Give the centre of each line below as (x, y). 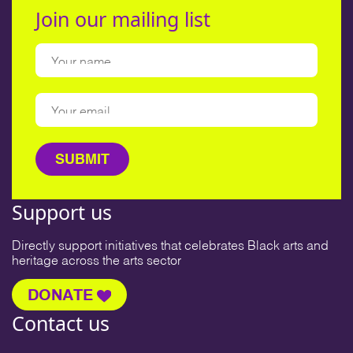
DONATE (60, 295)
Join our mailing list (123, 19)
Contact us (61, 323)
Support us (62, 212)
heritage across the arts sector (97, 259)
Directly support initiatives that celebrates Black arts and (170, 244)
